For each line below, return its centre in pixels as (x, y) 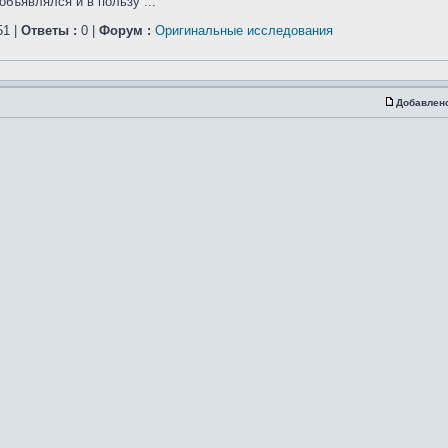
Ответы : (49, 30)
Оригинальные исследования (244, 30)
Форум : (125, 30)
